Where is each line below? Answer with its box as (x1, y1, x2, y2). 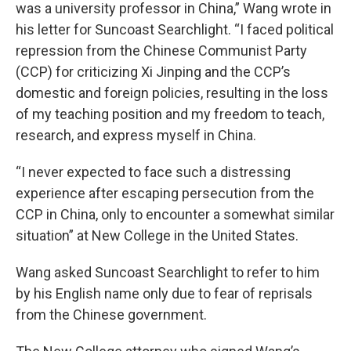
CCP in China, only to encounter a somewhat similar (16, 206, 335, 223)
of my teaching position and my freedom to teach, (16, 106, 324, 123)
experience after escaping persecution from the (16, 185, 314, 202)
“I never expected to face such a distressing (16, 164, 291, 181)
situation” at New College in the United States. (16, 227, 299, 244)
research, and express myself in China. (16, 127, 256, 144)
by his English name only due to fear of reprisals (16, 285, 313, 302)
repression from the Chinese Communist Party (16, 42, 307, 60)
